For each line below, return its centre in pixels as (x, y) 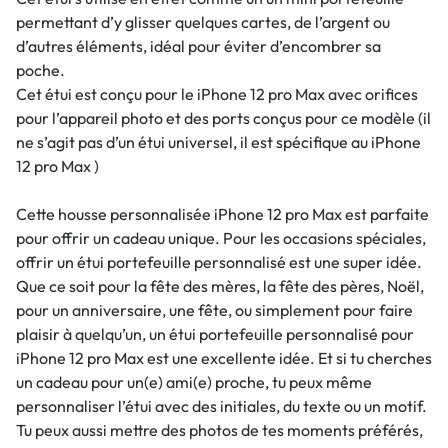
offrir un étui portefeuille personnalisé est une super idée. (219, 261)
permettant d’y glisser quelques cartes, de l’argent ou (203, 21)
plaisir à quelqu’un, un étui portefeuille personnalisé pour (215, 333)
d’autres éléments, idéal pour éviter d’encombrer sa (198, 45)
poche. (40, 69)
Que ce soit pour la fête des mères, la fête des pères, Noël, (220, 285)
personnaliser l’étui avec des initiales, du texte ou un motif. (221, 405)
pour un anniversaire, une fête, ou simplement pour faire (214, 309)
